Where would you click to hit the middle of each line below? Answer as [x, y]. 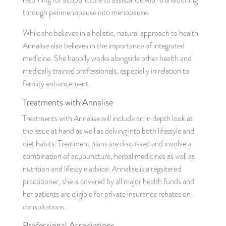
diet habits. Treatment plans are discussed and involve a [107, 144]
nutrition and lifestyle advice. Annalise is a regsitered [102, 169]
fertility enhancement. [56, 83]
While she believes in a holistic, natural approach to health [110, 33]
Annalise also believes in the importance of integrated [103, 46]
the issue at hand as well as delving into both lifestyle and [108, 131]
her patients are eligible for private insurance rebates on [106, 194]
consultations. [44, 207]
